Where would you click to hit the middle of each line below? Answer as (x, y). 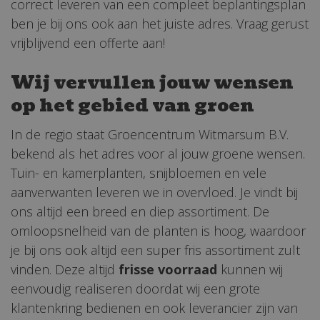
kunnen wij (250, 270)
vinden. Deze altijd (65, 270)
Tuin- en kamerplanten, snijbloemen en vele (139, 173)
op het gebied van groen (132, 105)
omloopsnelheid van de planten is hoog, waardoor (158, 231)
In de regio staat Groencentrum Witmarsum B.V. (150, 135)
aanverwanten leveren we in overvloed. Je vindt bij (154, 192)
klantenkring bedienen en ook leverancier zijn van (154, 308)
